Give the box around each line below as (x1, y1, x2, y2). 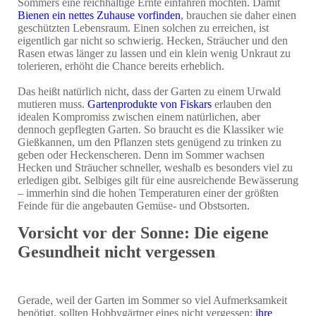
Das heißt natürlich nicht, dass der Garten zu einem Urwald (18, 85, 281, 97)
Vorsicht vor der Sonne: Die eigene (18, 223, 269, 242)
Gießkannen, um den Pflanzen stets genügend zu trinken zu (18, 135, 281, 148)
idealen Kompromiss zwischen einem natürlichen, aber (18, 110, 260, 123)
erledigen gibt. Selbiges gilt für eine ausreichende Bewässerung (18, 174, 298, 186)
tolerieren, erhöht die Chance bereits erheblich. (18, 59, 224, 72)
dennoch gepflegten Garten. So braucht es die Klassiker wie (18, 123, 284, 135)
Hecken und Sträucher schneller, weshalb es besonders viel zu (18, 161, 293, 174)
